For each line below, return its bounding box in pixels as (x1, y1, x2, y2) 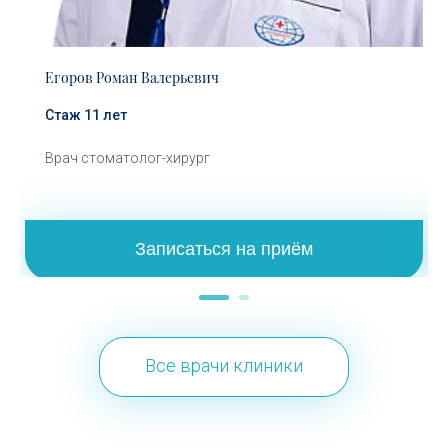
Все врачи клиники (145, 354, 303, 376)
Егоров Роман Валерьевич (45, 67, 219, 87)
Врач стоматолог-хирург (45, 149, 210, 166)
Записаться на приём (135, 239, 313, 260)
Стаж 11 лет (45, 106, 127, 123)
